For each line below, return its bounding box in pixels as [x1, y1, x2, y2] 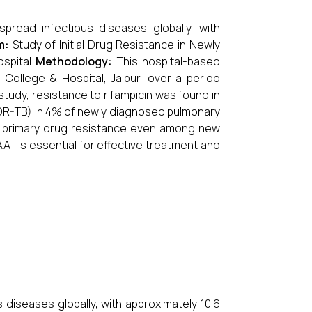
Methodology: [36, 54, 117, 69]
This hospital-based [116, 54, 220, 69]
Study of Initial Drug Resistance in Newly [12, 37, 220, 52]
